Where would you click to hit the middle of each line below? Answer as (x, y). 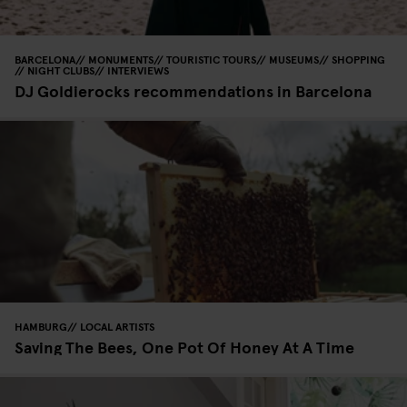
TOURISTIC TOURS (211, 59)
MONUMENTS (121, 59)
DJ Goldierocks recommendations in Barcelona (193, 90)
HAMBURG (41, 326)
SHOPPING (358, 59)
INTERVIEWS (138, 69)
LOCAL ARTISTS (117, 326)
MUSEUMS (294, 59)
